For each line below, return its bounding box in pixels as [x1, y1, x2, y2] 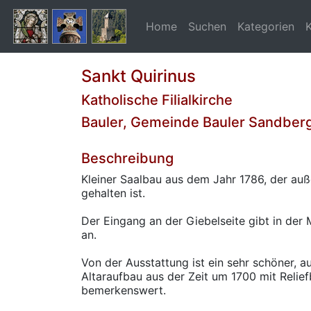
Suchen [188, 19, 226, 33]
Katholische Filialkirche [81, 92, 233, 108]
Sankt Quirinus [81, 66, 196, 86]
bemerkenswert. [81, 283, 166, 297]
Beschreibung [81, 150, 174, 167]
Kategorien [237, 19, 294, 33]
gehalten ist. [81, 186, 145, 200]
